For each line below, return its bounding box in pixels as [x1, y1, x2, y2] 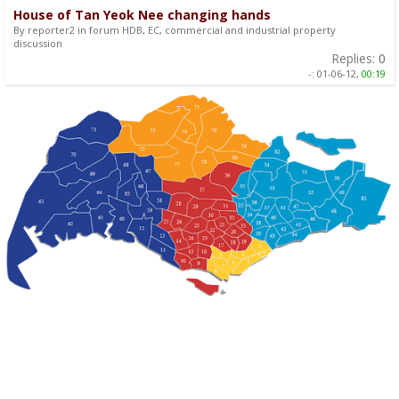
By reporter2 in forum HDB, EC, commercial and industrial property [13, 22, 336, 37]
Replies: [331, 49, 375, 67]
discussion [13, 36, 62, 50]
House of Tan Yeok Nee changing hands [13, 5, 271, 23]
